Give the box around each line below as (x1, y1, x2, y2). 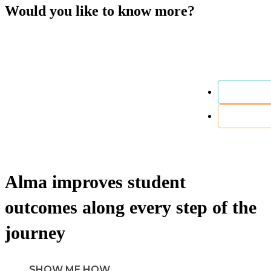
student (128, 171, 186, 192)
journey (5, 222, 65, 243)
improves (52, 171, 123, 192)
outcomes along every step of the (5, 197, 256, 217)
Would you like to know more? (5, 2, 195, 19)
